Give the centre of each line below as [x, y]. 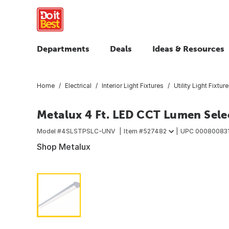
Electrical [78, 85]
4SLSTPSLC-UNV [88, 131]
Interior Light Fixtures [133, 85]
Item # [133, 131]
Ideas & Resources [188, 49]
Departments [63, 49]
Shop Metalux [64, 146]
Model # [49, 131]
